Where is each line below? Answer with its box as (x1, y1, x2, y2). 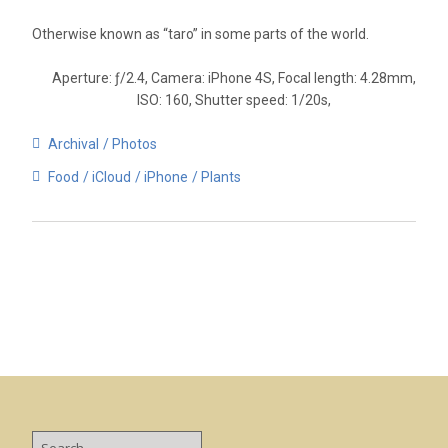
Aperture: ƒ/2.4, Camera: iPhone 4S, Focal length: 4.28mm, (52, 69, 416, 86)
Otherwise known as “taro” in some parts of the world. (32, 25, 369, 42)
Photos (112, 135, 157, 152)
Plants (201, 168, 241, 185)
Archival (48, 135, 99, 152)
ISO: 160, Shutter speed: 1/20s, (137, 91, 331, 108)
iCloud (92, 168, 131, 185)
